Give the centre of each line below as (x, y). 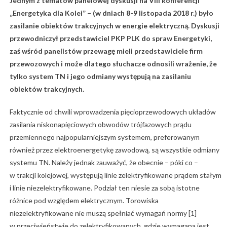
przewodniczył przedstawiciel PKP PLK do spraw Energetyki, (110, 39)
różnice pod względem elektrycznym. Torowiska (84, 201)
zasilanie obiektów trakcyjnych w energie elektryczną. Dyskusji (114, 26)
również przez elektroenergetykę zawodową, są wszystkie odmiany (114, 150)
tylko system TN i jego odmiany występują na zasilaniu (100, 77)
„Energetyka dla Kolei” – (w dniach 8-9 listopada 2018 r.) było (111, 13)
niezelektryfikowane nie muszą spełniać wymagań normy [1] (103, 213)
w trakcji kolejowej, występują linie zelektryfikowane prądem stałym (115, 175)
